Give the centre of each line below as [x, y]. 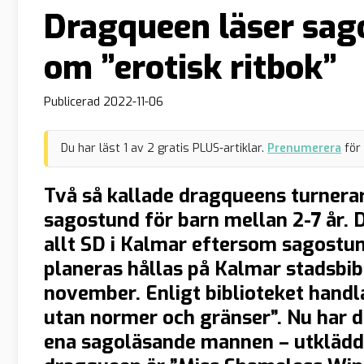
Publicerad [74, 102]
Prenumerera [304, 148]
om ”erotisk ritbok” [191, 67]
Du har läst [92, 148]
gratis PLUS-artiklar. [209, 148]
